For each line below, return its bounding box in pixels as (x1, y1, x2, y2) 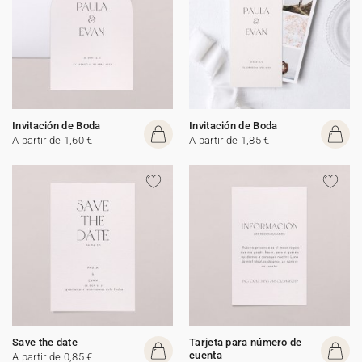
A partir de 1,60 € (12, 134, 93, 146)
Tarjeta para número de (189, 336, 302, 348)
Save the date (12, 336, 78, 348)
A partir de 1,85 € (189, 134, 270, 146)
